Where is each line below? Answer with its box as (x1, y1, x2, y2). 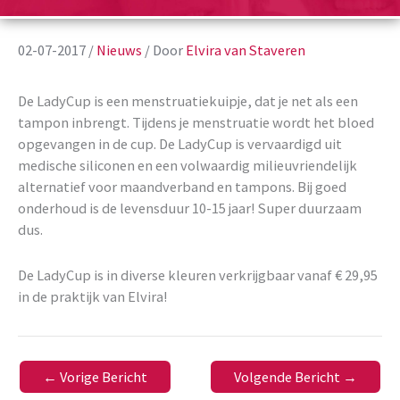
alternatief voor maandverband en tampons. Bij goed (18, 178, 346, 196)
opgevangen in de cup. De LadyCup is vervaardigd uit (18, 135, 342, 154)
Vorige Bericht (57, 367, 147, 386)
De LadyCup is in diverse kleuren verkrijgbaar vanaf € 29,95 (18, 265, 378, 284)
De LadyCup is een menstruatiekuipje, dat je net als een (18, 92, 358, 111)
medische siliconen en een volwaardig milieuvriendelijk (18, 156, 357, 175)
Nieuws (96, 41, 142, 60)
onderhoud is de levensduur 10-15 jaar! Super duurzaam (18, 199, 362, 218)
